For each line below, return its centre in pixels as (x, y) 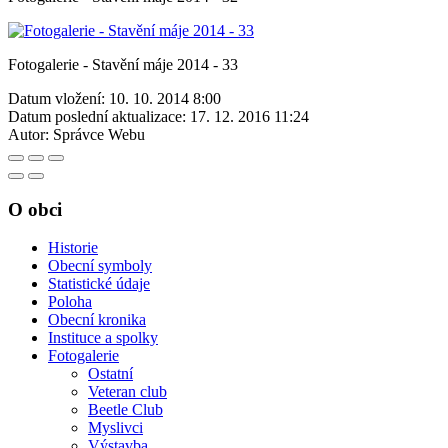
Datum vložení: (56, 98)
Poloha (70, 302)
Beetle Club (125, 410)
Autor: (28, 134)
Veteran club (127, 392)
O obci (35, 209)
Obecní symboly (100, 266)
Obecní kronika (97, 320)
